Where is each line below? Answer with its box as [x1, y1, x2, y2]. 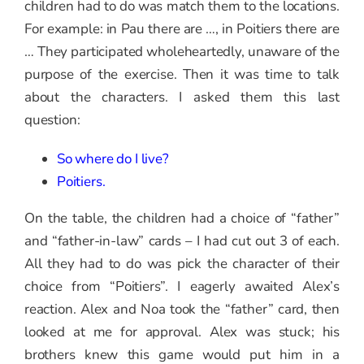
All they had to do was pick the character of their [24, 254, 340, 274]
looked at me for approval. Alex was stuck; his [24, 323, 340, 342]
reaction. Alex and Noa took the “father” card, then [24, 300, 340, 319]
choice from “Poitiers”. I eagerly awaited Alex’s [24, 277, 340, 297]
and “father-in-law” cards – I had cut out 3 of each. [24, 232, 340, 251]
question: [24, 110, 80, 130]
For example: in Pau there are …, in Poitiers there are [24, 19, 340, 39]
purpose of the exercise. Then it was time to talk [24, 65, 340, 84]
